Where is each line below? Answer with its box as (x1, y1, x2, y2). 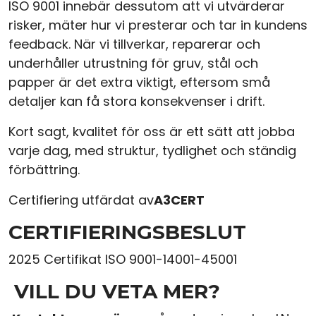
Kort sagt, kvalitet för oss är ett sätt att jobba (8, 123, 295, 140)
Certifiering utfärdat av (8, 191, 154, 209)
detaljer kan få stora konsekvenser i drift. (8, 92, 265, 110)
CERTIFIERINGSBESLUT (8, 220, 246, 244)
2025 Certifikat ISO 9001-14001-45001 (8, 250, 237, 268)
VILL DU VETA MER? (14, 279, 220, 303)
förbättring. (8, 161, 80, 178)
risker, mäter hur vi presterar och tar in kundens (8, 16, 308, 34)
